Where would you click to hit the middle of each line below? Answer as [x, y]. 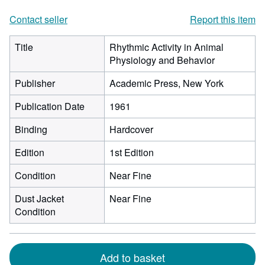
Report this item [223, 19]
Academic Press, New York [167, 83]
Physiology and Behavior [162, 60]
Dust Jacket [39, 198]
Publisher [35, 83]
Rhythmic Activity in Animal [167, 47]
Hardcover [131, 129]
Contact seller [38, 19]
